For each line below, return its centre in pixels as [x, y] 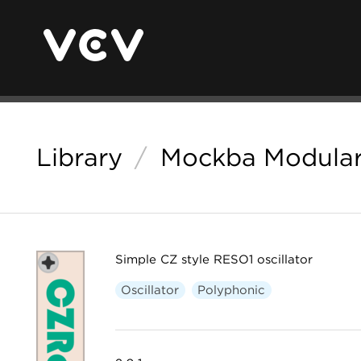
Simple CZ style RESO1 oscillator [214, 259]
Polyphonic [231, 290]
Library [79, 157]
